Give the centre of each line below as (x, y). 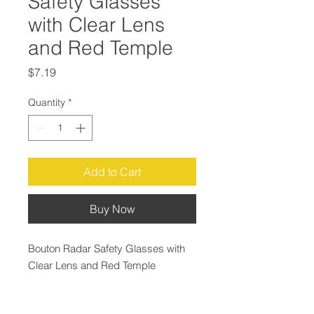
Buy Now (112, 209)
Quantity (47, 102)
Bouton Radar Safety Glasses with (107, 248)
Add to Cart (112, 171)
